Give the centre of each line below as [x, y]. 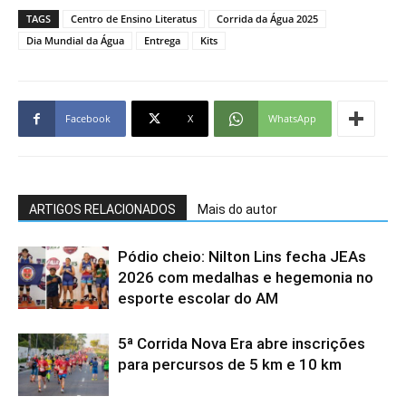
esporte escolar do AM [198, 298]
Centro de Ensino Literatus [134, 18]
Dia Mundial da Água [75, 40]
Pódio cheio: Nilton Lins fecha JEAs [242, 256]
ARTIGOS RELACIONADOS [102, 209]
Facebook [88, 118]
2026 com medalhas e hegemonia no [246, 277]
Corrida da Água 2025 [267, 18]
